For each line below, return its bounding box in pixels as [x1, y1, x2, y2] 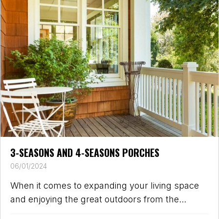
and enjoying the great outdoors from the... [10, 194, 186, 204]
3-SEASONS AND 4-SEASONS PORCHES [10, 145, 159, 160]
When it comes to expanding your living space [10, 180, 199, 191]
